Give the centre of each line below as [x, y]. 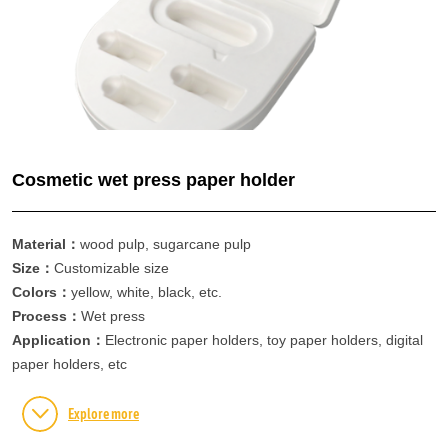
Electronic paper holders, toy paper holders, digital [264, 339]
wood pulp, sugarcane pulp [165, 243]
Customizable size [111, 267]
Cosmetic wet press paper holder [153, 179]
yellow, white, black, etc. [146, 291]
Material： [46, 243]
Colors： [41, 291]
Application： [58, 339]
